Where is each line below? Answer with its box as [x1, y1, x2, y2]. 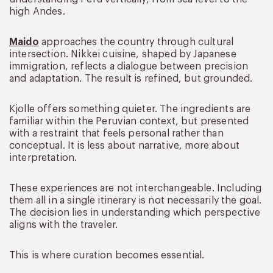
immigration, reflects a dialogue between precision [9, 61, 249, 71]
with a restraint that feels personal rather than [9, 128, 224, 138]
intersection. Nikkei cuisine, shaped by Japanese [9, 49, 236, 59]
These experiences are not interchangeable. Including [9, 183, 262, 193]
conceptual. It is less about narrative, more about [9, 140, 240, 151]
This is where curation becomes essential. [9, 250, 205, 260]
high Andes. [9, 6, 65, 16]
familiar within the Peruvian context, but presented [9, 116, 249, 126]
